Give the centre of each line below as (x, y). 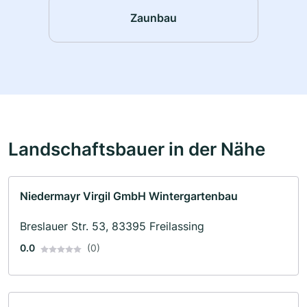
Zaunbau (153, 17)
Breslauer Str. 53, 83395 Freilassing (112, 226)
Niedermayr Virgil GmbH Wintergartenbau (129, 196)
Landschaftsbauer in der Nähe (137, 149)
